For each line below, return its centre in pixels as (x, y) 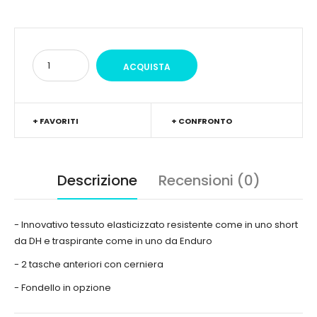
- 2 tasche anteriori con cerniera (89, 264)
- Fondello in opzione (63, 288)
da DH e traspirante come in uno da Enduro (113, 241)
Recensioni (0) (209, 180)
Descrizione (97, 180)
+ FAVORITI (56, 121)
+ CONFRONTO (201, 121)
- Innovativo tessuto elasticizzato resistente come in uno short (156, 225)
